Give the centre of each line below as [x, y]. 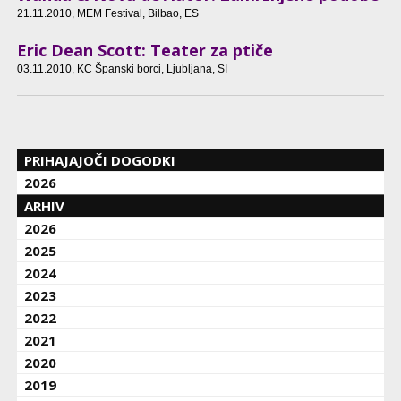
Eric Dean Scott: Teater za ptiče [145, 51]
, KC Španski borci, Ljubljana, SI [149, 69]
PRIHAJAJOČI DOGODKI [100, 161]
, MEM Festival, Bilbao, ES [135, 13]
